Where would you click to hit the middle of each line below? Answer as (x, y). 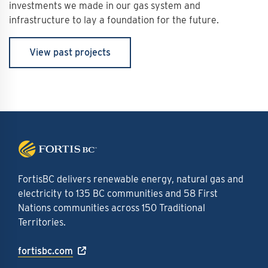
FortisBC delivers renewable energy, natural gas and (131, 179)
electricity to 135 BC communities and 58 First (118, 194)
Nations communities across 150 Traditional (112, 208)
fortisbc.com (45, 251)
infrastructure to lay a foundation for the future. (114, 20)
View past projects (70, 52)
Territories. (42, 222)
